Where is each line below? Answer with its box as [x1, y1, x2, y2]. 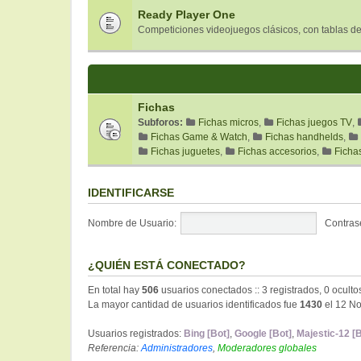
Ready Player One [138, 8, 235, 21]
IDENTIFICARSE [88, 186, 174, 199]
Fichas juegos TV [276, 117, 352, 128]
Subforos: [138, 117, 183, 128]
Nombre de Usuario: [88, 218, 176, 229]
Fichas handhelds [265, 131, 343, 143]
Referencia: [88, 342, 141, 354]
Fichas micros [198, 117, 259, 128]
